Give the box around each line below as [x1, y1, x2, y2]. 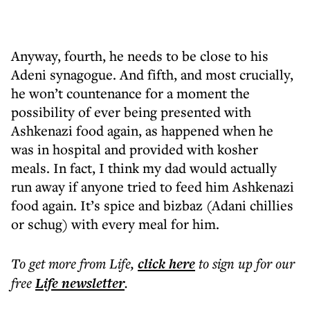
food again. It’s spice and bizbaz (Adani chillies [11, 196, 293, 215]
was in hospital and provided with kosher [11, 140, 258, 158]
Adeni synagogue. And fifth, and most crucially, [11, 65, 293, 84]
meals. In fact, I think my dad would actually [11, 158, 277, 177]
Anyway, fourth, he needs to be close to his [11, 46, 268, 65]
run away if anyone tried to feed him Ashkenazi [11, 177, 294, 196]
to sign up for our [199, 254, 295, 273]
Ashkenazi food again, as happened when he [11, 121, 273, 140]
